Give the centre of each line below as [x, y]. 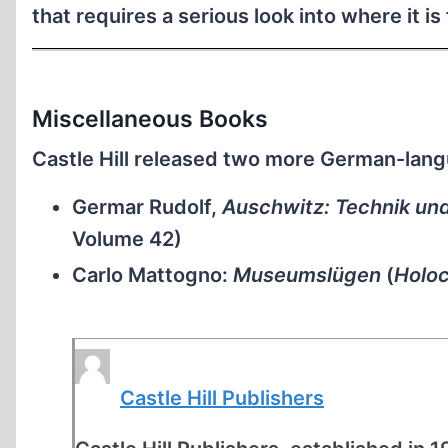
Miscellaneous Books [150, 118]
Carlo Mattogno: [152, 274]
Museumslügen [307, 274]
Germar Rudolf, [147, 206]
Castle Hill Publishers [222, 397]
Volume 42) [127, 238]
